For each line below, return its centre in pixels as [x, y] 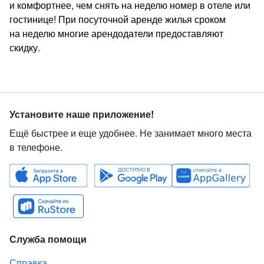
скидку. [25, 48]
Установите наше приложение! [82, 114]
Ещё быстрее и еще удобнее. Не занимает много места [131, 133]
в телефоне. [36, 147]
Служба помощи [48, 239]
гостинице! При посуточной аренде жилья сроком [118, 19]
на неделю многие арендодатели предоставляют [116, 34]
